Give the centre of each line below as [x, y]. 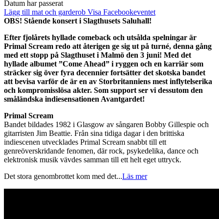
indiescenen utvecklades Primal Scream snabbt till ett [85, 142]
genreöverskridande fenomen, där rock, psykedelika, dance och [101, 151]
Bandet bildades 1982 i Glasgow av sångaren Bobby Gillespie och [106, 124]
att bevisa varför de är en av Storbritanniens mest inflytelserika [108, 81]
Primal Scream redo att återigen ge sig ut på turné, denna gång [108, 46]
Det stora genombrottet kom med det [60, 176]
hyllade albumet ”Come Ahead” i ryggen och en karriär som [104, 64]
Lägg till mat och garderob [46, 12]
